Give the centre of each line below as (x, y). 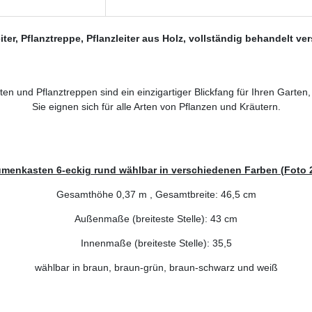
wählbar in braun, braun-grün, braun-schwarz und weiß (156, 267)
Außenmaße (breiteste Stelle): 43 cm (156, 218)
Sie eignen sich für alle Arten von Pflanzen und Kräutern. (156, 106)
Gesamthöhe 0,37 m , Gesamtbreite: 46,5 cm (156, 194)
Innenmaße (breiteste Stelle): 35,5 (156, 243)
